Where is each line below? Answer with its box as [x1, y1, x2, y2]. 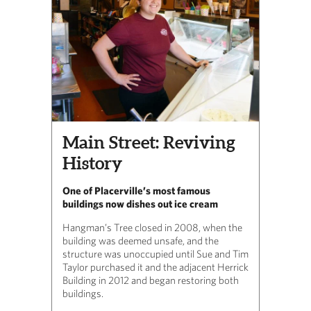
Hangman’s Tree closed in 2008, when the [62, 221, 242, 233]
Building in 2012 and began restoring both [62, 274, 239, 286]
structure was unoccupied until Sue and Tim [62, 247, 249, 260]
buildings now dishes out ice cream [62, 197, 218, 210]
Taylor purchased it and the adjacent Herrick [62, 260, 249, 273]
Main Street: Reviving [62, 132, 235, 152]
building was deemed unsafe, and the [62, 234, 219, 246]
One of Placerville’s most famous [62, 184, 210, 196]
